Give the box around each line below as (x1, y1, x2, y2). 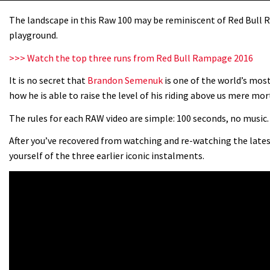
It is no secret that (9, 74, 87, 87)
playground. (9, 29, 58, 42)
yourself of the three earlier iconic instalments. (9, 149, 204, 162)
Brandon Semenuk (87, 74, 163, 87)
